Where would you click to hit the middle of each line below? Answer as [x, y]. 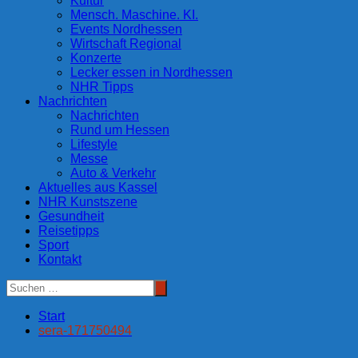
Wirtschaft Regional [126, 44]
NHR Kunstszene [88, 202]
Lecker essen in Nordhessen [151, 73]
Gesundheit [71, 217]
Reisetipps [69, 231]
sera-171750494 [85, 331]
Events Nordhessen [126, 30]
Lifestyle [94, 145]
